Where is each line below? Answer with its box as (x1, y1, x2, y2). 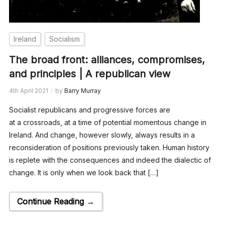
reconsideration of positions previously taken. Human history (9, 143, 209, 152)
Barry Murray (64, 86, 101, 94)
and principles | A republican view (9, 67, 170, 80)
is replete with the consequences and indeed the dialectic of (9, 155, 211, 164)
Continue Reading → (17, 196, 94, 206)
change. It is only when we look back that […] (9, 168, 159, 177)
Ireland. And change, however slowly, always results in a (9, 130, 195, 139)
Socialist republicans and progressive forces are (9, 105, 170, 114)
